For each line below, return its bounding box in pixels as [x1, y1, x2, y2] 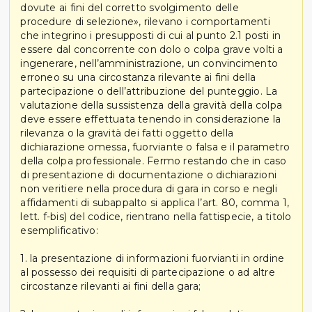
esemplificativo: [20, 224, 98, 237]
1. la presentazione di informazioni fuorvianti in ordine [20, 251, 285, 265]
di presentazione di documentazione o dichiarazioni [20, 168, 276, 181]
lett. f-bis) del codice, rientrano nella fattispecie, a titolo [20, 210, 292, 223]
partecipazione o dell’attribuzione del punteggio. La [20, 84, 278, 97]
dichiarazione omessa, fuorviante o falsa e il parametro [20, 140, 290, 153]
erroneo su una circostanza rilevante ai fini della [20, 70, 256, 84]
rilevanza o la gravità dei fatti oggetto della [20, 126, 234, 139]
